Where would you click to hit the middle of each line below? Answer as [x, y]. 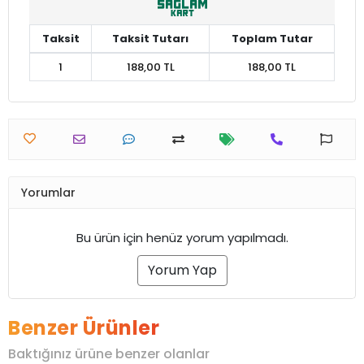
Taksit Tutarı [150, 39]
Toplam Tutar [272, 39]
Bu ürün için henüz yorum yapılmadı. [182, 238]
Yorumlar [48, 192]
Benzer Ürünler [84, 328]
